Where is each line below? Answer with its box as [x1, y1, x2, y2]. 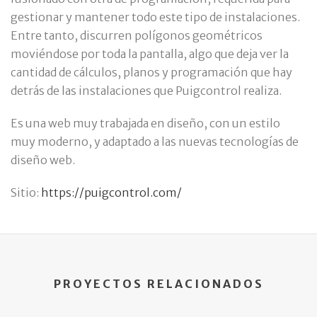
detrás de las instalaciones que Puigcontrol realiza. [11, 83, 282, 98]
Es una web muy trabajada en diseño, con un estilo [11, 115, 280, 130]
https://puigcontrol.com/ [41, 185, 182, 200]
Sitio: [11, 185, 41, 200]
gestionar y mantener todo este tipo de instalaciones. [11, 9, 300, 24]
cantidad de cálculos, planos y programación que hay [11, 64, 292, 79]
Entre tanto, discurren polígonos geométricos [11, 28, 263, 42]
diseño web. [11, 152, 75, 167]
